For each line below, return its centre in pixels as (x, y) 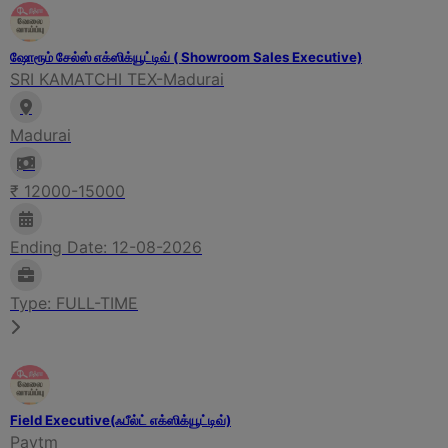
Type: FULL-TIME (74, 302)
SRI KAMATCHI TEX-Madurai (117, 78)
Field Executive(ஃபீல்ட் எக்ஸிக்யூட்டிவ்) (120, 419)
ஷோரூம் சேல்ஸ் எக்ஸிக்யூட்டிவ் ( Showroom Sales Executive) (186, 56)
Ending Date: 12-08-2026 (106, 246)
